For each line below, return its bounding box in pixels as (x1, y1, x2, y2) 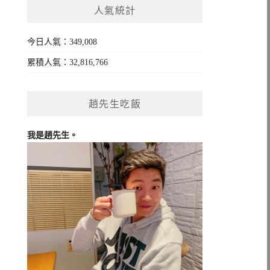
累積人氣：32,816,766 (27, 58, 108, 67)
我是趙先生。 (27, 131, 78, 140)
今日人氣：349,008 (27, 37, 98, 46)
